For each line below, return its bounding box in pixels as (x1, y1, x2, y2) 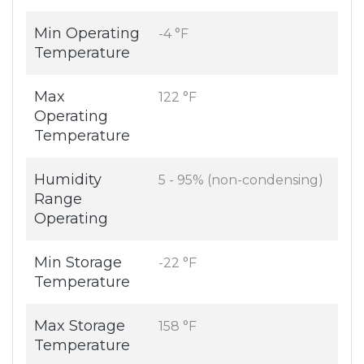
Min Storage (34, 253, 122, 272)
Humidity (34, 171, 102, 189)
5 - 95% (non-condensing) (158, 172, 323, 188)
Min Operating (34, 24, 140, 43)
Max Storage (34, 317, 125, 336)
